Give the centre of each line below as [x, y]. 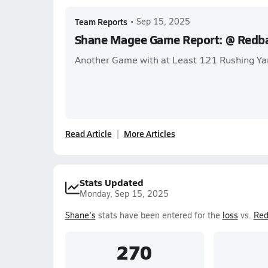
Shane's [80, 215]
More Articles [149, 133]
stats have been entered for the [159, 215]
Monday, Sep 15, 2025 [124, 194]
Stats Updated [111, 182]
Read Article [88, 133]
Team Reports [101, 22]
